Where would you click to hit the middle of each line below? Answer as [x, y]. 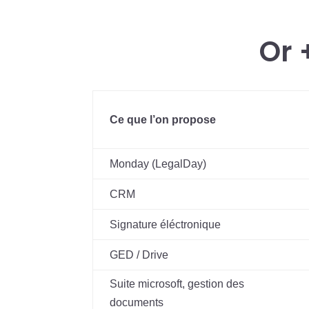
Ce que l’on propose [163, 120]
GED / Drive [139, 255]
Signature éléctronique [166, 225]
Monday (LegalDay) [158, 164]
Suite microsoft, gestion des [177, 284]
